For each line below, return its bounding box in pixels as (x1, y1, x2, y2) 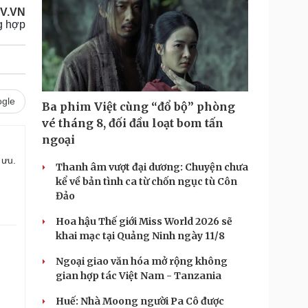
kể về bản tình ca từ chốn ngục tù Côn (56, 175, 237, 188)
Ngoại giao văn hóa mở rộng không (56, 255, 228, 267)
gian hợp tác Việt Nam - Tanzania (56, 269, 221, 282)
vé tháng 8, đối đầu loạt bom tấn (42, 116, 223, 130)
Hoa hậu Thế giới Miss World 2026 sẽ (56, 215, 232, 228)
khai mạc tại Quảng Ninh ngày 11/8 (56, 230, 225, 242)
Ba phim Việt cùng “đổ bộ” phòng (42, 100, 235, 113)
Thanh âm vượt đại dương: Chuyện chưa (56, 161, 248, 173)
